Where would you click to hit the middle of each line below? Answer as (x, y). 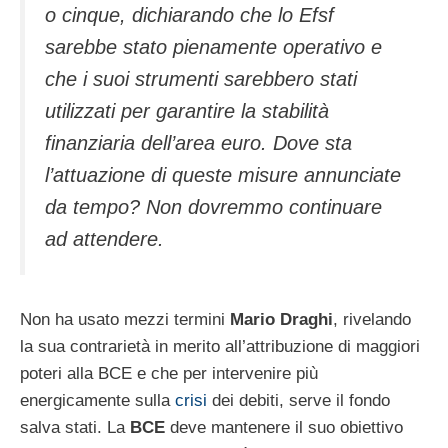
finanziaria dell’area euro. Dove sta (198, 143)
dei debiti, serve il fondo (298, 401)
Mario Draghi (281, 320)
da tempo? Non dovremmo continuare (213, 207)
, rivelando (372, 320)
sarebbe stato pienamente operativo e (213, 47)
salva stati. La (75, 428)
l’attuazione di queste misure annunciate (223, 175)
